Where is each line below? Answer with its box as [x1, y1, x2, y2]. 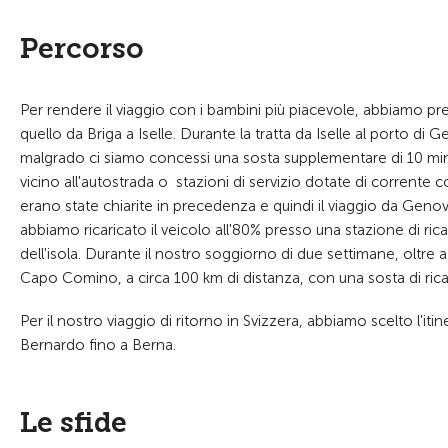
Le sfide [20, 406, 127, 439]
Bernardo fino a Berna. [20, 336, 176, 354]
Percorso [20, 32, 144, 65]
